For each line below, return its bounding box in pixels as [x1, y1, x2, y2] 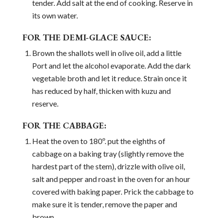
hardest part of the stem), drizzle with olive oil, [32, 162, 185, 171]
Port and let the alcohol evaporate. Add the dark [32, 61, 191, 71]
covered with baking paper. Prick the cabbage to [32, 187, 194, 197]
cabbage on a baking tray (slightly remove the [32, 149, 184, 159]
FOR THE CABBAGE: [22, 120, 107, 131]
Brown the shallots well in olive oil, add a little [32, 48, 182, 58]
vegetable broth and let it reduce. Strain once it [32, 73, 187, 83]
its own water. [32, 11, 78, 20]
